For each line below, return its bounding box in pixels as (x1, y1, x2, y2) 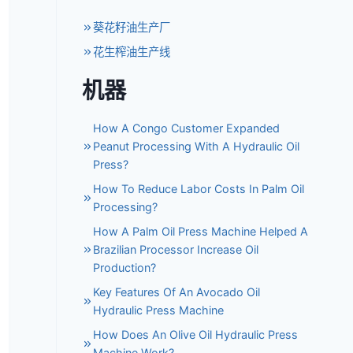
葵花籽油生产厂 (93, 20, 171, 35)
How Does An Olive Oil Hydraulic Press (93, 328, 299, 342)
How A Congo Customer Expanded (93, 121, 281, 136)
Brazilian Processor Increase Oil (93, 243, 259, 257)
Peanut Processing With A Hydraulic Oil (93, 139, 300, 154)
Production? (93, 261, 157, 275)
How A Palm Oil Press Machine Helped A (93, 225, 309, 239)
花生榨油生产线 (93, 45, 171, 59)
